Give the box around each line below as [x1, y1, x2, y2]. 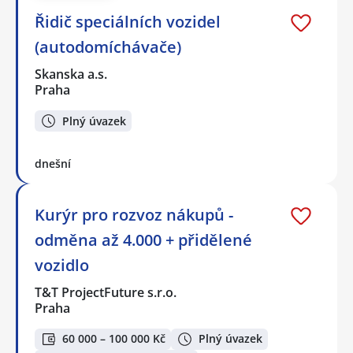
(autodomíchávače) [35, 36, 181, 58]
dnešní [35, 156, 71, 172]
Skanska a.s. [35, 65, 109, 84]
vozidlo [35, 255, 89, 277]
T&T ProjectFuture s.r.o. [35, 284, 178, 302]
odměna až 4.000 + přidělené [35, 229, 252, 251]
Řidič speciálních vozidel [35, 11, 221, 33]
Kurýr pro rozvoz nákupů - [35, 204, 233, 226]
